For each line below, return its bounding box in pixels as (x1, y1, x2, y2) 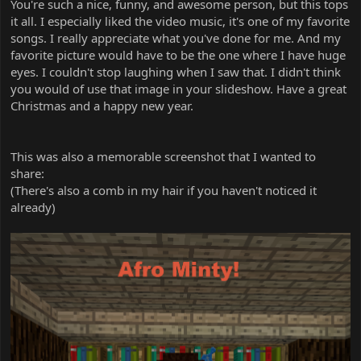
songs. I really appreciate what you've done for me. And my (10, 29, 341, 46)
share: (10, 164, 44, 181)
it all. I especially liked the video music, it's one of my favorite (10, 12, 350, 29)
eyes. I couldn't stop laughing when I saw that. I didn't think (10, 63, 341, 80)
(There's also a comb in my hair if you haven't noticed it (10, 181, 317, 198)
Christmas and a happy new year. (10, 97, 193, 114)
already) (10, 198, 56, 215)
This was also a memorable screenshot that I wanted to (10, 147, 316, 164)
